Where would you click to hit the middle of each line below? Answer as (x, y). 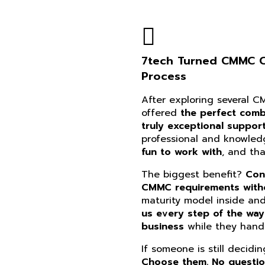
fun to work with (182, 152)
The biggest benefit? (193, 174)
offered (161, 113)
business (163, 226)
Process (164, 76)
